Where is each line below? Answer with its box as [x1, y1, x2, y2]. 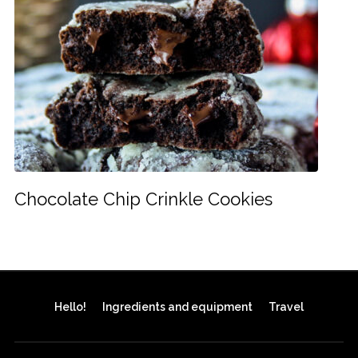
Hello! [54, 300, 86, 314]
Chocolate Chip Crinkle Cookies [14, 189, 272, 210]
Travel [268, 300, 304, 314]
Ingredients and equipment [102, 300, 253, 314]
